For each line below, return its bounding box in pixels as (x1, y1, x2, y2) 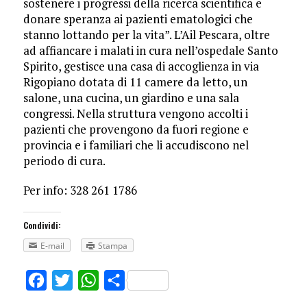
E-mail (40, 240, 64, 252)
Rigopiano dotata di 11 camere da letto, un (23, 74, 247, 90)
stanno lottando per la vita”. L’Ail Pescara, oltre (23, 27, 270, 43)
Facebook (46, 273, 97, 288)
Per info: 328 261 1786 (23, 182, 137, 199)
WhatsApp (98, 273, 155, 288)
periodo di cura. (23, 153, 106, 169)
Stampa (97, 240, 127, 252)
